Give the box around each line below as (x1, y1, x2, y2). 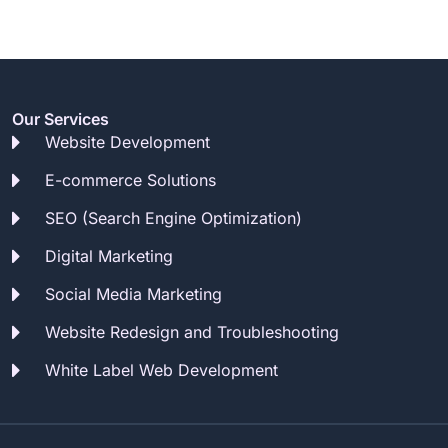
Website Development (45, 132, 211, 152)
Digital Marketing (45, 246, 174, 266)
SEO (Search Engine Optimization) (45, 208, 303, 228)
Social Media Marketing (45, 284, 223, 304)
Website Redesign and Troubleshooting (45, 322, 340, 342)
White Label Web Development (45, 360, 279, 380)
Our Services (11, 109, 109, 129)
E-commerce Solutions (45, 170, 217, 190)
